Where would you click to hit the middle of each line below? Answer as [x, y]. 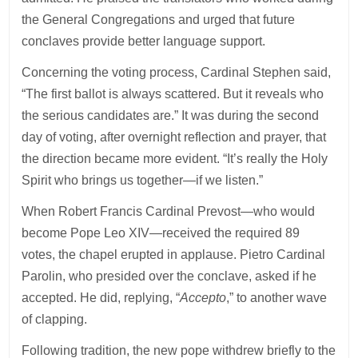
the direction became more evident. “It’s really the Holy [175, 158]
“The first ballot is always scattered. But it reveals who [173, 93]
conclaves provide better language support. [144, 41]
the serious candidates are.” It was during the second [171, 115]
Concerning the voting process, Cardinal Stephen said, [177, 72]
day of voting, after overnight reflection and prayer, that [174, 137]
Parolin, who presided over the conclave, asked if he [169, 276]
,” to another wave [277, 297]
